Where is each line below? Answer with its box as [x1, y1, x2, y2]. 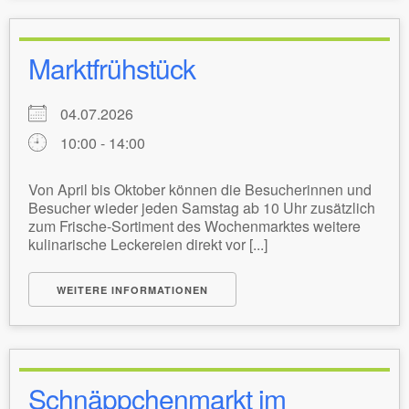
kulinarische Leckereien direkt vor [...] [28, 234, 267, 255]
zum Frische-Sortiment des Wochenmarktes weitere [28, 215, 361, 236]
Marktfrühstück [28, 48, 195, 88]
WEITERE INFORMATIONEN [57, 283, 208, 297]
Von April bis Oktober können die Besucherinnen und [28, 179, 372, 200]
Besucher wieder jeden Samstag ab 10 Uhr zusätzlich [28, 197, 375, 218]
